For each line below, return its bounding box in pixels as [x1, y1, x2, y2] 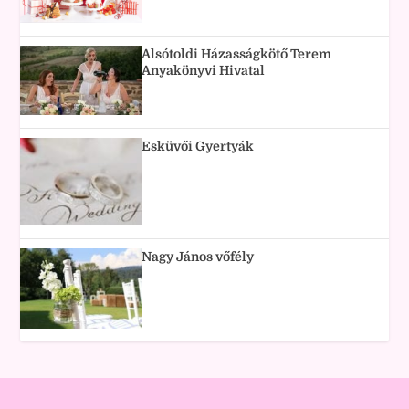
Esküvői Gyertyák [142, 138, 255, 153]
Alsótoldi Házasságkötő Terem [142, 46, 332, 61]
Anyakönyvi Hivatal [142, 62, 266, 78]
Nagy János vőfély [142, 249, 255, 265]
